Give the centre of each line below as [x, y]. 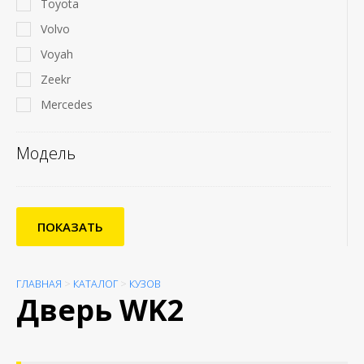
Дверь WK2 [100, 310]
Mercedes [67, 104]
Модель [46, 153]
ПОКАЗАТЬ [70, 227]
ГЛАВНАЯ [39, 284]
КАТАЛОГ [95, 284]
